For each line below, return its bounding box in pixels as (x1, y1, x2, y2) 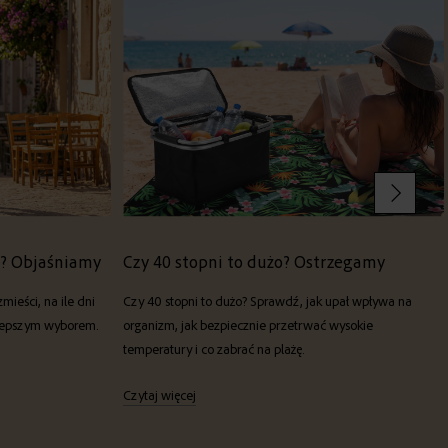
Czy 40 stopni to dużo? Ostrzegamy (123, 249, 385, 272)
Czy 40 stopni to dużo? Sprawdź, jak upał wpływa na (123, 291, 412, 310)
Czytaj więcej (123, 385, 196, 404)
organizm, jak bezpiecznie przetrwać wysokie (123, 315, 373, 334)
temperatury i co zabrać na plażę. (123, 339, 305, 358)
